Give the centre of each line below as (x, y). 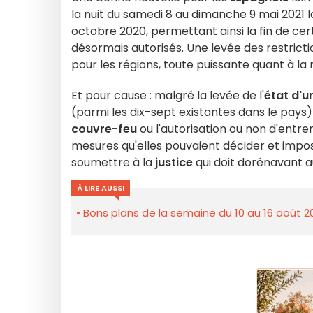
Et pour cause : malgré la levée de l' (168, 95)
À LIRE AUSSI (101, 188)
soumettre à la (113, 162)
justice (174, 162)
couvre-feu (104, 129)
